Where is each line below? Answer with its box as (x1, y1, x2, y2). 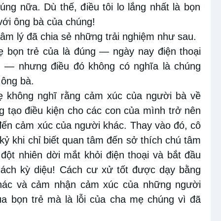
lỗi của (73, 194, 110, 205)
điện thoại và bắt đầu (106, 149, 201, 161)
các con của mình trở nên (86, 105, 201, 116)
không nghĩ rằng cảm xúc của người (7, 90, 172, 102)
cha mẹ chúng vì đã (110, 194, 201, 205)
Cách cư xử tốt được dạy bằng (59, 164, 201, 176)
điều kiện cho (21, 105, 87, 116)
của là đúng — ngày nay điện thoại (43, 46, 201, 57)
